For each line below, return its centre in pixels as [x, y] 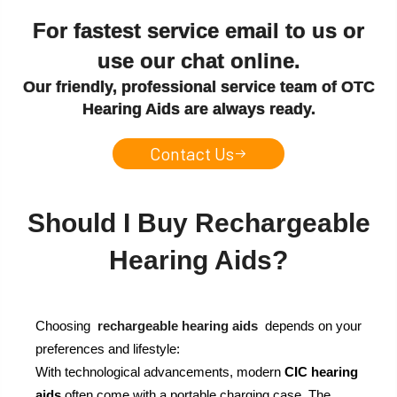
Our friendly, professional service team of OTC [198, 87]
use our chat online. [198, 61]
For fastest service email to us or [198, 31]
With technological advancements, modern [160, 372]
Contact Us [192, 154]
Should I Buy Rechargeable [198, 223]
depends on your [310, 326]
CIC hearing [321, 372]
